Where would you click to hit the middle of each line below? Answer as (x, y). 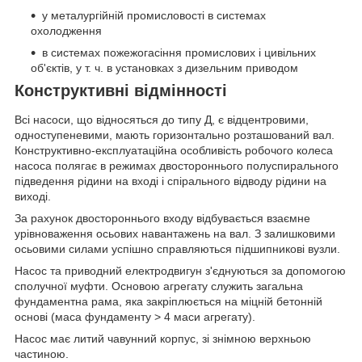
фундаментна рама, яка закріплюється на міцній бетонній (168, 301)
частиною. (42, 354)
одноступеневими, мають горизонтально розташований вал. (175, 135)
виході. (33, 196)
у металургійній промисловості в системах (154, 16)
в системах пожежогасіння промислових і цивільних (179, 53)
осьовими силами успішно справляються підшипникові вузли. (177, 248)
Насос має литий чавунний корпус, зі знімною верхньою (163, 338)
